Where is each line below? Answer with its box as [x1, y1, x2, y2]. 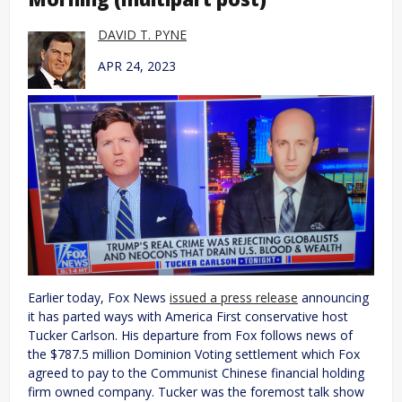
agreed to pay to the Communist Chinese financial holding [28, 363, 364, 381]
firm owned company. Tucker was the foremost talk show [28, 382, 364, 400]
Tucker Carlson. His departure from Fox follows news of [28, 326, 353, 344]
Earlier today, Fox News [28, 288, 170, 306]
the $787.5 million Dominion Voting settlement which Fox [28, 345, 360, 363]
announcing [298, 288, 369, 306]
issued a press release [170, 288, 298, 306]
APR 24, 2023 [98, 57, 176, 75]
